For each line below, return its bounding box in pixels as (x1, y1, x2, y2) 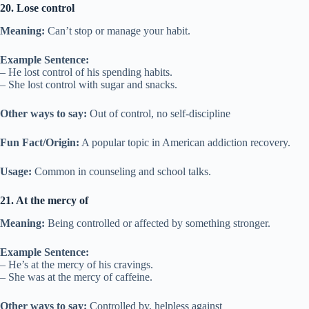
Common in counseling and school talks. (32, 165, 211, 177)
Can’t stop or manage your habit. (45, 24, 190, 37)
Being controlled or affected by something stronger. (45, 217, 270, 229)
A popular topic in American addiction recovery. (79, 136, 290, 148)
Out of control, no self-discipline (87, 107, 230, 119)
